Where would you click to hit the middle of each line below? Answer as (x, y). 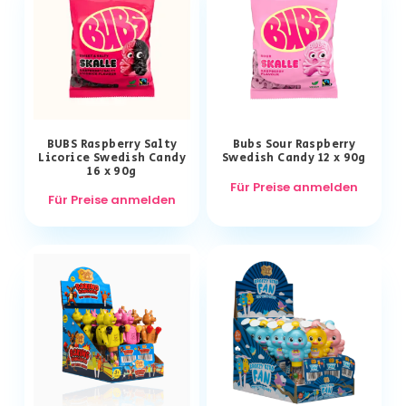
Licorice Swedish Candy (112, 158)
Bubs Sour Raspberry (294, 144)
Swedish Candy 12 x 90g (294, 158)
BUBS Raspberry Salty (112, 144)
